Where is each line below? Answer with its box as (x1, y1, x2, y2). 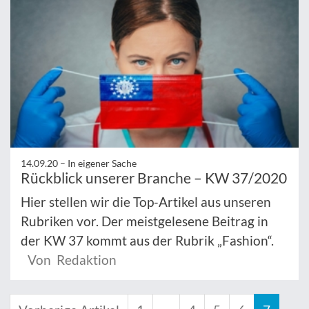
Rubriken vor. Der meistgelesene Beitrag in (21, 212, 268, 229)
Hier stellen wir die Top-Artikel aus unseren (21, 193, 271, 210)
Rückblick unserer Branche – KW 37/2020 (21, 168, 287, 186)
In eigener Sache (68, 157, 137, 169)
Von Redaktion (28, 251, 117, 268)
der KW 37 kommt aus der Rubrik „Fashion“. (21, 232, 274, 248)
